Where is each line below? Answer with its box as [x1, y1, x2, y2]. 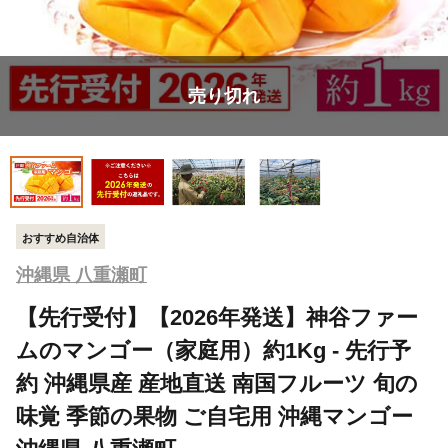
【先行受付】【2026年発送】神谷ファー [16, 305, 418, 331]
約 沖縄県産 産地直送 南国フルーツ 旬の [16, 371, 418, 397]
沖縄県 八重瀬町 [16, 265, 147, 286]
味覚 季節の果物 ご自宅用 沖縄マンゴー [16, 404, 413, 430]
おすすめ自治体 [22, 231, 99, 244]
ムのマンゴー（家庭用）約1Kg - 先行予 [16, 338, 411, 364]
